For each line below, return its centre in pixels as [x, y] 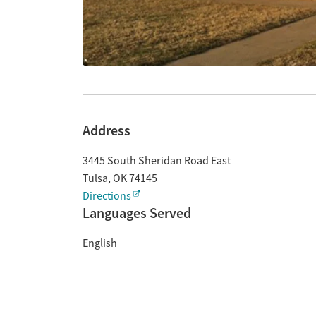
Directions [107, 196]
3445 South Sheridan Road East [157, 161]
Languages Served [137, 213]
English [100, 243]
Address [107, 130]
